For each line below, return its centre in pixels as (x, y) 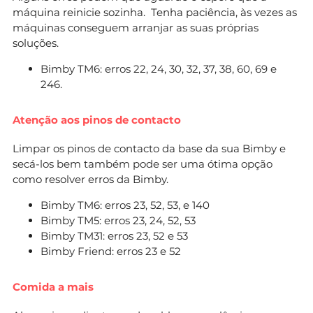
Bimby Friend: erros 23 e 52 (111, 251)
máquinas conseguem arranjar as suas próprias (136, 27)
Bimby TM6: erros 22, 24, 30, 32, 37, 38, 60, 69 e (159, 68)
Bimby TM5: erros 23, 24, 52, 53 (118, 220)
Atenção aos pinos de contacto (97, 119)
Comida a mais (53, 286)
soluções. (36, 43)
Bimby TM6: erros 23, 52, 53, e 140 (125, 205)
